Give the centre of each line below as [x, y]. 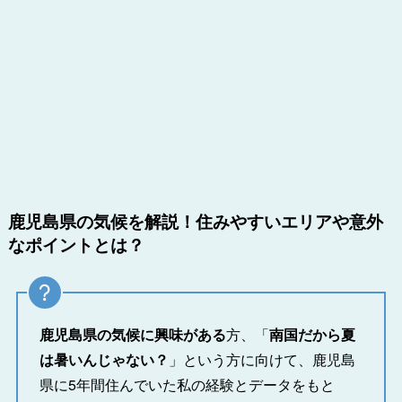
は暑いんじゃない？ [104, 359]
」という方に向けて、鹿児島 [262, 359]
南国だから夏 [312, 334]
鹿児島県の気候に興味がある [132, 334]
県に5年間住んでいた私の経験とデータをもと [187, 384]
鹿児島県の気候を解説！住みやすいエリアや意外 [195, 220]
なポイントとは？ [76, 244]
